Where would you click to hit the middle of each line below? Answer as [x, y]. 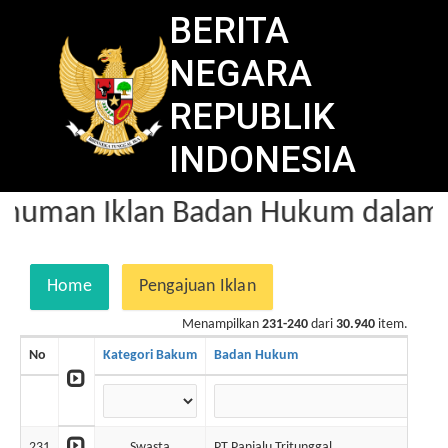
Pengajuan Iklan [197, 286]
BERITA [229, 31]
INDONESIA [262, 160]
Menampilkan [222, 324]
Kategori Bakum [150, 355]
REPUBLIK [252, 117]
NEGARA [240, 74]
